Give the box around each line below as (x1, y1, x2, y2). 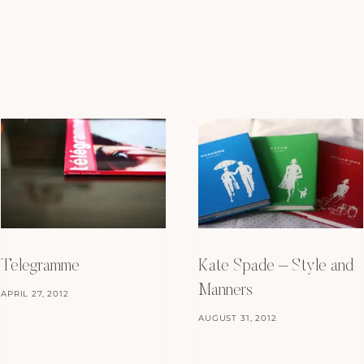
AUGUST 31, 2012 (198, 313, 277, 324)
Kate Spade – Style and (198, 258, 353, 275)
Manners (198, 283, 253, 300)
